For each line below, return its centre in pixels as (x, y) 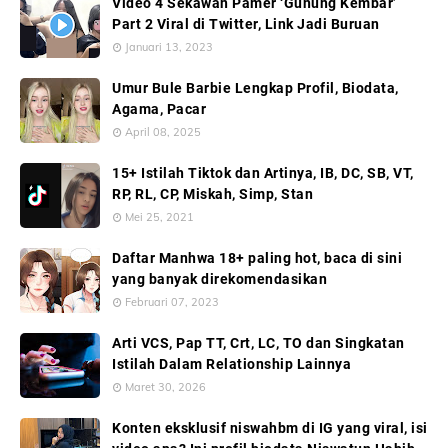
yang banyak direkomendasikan (219, 279)
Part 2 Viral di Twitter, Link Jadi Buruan (246, 24)
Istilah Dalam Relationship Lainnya (231, 364)
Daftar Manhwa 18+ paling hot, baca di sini (257, 258)
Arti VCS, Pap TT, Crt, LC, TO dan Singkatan (258, 343)
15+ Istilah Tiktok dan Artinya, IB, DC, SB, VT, (263, 173)
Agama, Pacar (159, 109)
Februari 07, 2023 (172, 302)
